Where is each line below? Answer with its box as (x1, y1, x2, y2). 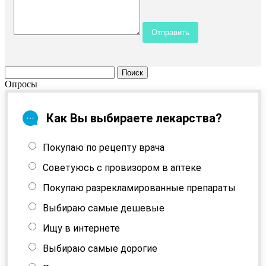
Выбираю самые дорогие (43, 242, 157, 254)
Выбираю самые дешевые (43, 202, 164, 214)
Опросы (5, 78, 37, 89)
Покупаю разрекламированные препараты (43, 182, 236, 194)
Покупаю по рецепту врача (43, 141, 164, 153)
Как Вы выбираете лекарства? (46, 110, 222, 125)
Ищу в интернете (43, 222, 120, 234)
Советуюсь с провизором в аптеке (43, 161, 201, 173)
